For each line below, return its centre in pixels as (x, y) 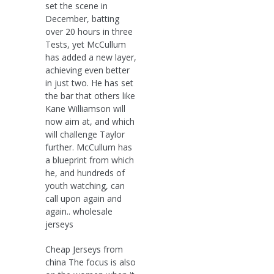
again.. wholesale (79, 211)
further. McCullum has (89, 147)
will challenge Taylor (85, 134)
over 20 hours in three (89, 31)
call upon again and (83, 198)
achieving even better (87, 70)
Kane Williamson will (85, 108)
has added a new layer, (91, 57)
